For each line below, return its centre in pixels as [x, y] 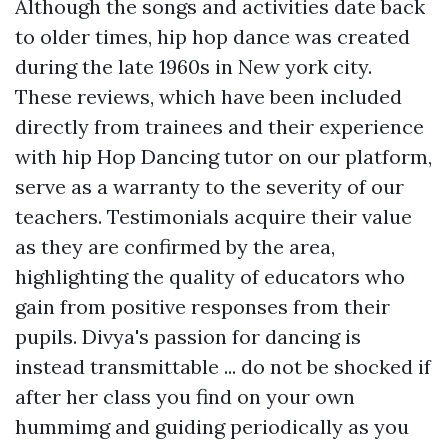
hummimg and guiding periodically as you [212, 426]
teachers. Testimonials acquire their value [213, 216]
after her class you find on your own [185, 396]
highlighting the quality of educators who [210, 276]
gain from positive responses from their [202, 306]
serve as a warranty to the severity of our [209, 186]
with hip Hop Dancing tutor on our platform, [223, 156]
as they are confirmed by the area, [175, 246]
